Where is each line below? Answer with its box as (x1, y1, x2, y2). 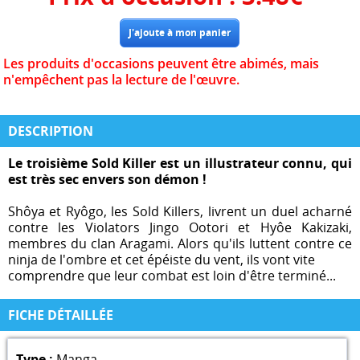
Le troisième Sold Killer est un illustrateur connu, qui (8, 153, 352, 172)
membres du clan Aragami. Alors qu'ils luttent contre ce (8, 234, 352, 252)
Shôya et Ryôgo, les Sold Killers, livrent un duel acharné (8, 202, 352, 220)
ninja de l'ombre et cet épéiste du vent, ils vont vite (8, 250, 315, 268)
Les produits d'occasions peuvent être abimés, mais (3, 55, 320, 73)
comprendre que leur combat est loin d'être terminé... (8, 266, 336, 284)
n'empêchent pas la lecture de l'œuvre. (3, 71, 240, 89)
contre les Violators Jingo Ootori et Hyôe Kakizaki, (8, 218, 352, 236)
